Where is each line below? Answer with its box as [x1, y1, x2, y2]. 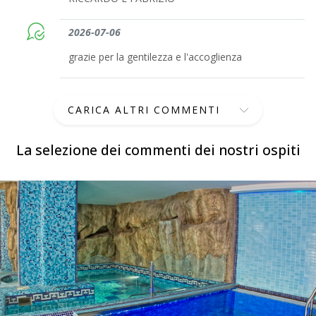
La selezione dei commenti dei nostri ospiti [16, 140, 300, 159]
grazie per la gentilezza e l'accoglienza [68, 49, 243, 63]
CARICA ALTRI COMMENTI [68, 102, 220, 116]
